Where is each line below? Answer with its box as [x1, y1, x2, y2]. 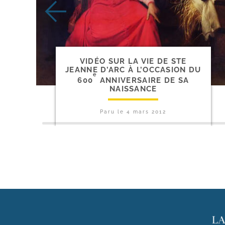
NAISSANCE [109, 84, 157, 93]
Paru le [100, 108, 127, 115]
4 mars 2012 [127, 108, 167, 115]
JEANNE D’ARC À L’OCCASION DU [65, 65, 201, 74]
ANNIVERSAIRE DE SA [97, 75, 189, 85]
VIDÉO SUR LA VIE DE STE [79, 56, 187, 66]
